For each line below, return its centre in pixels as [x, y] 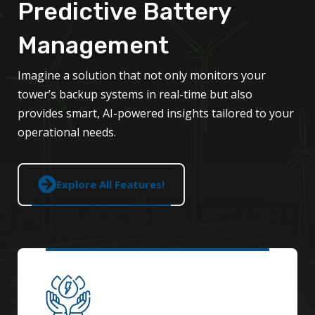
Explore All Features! [110, 185]
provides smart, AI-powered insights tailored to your [156, 114]
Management [93, 46]
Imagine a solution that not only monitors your [142, 76]
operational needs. [67, 133]
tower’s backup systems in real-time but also [135, 95]
